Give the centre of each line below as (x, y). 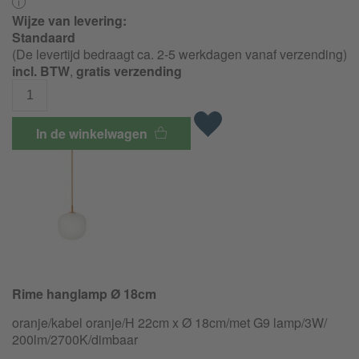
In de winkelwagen (93, 133)
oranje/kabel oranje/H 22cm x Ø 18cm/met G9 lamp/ (158, 322)
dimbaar (115, 339)
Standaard (44, 37)
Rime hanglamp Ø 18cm (84, 293)
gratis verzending (129, 71)
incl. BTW (41, 71)
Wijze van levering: (69, 20)
